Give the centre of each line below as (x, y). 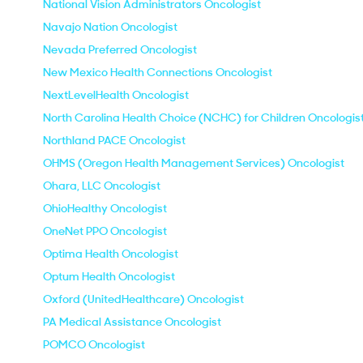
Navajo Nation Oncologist (110, 27)
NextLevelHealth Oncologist (116, 95)
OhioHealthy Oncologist (105, 208)
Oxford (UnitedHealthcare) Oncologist (143, 299)
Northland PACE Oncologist (114, 140)
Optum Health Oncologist (109, 276)
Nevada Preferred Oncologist (120, 49)
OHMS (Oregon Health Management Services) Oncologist (194, 163)
